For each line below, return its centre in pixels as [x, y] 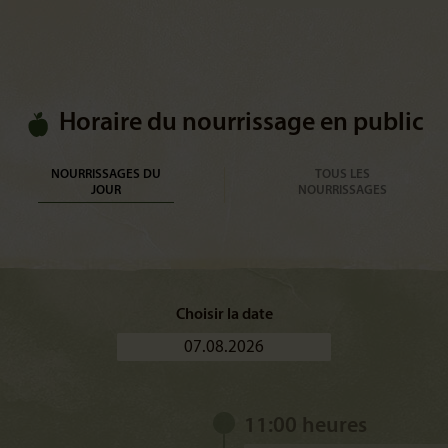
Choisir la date [224, 315]
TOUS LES [342, 174]
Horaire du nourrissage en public [241, 123]
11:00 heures [305, 426]
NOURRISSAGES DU [106, 174]
